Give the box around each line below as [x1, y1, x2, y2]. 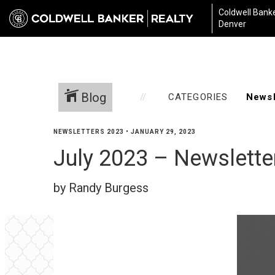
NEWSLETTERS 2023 [53, 128, 124, 135]
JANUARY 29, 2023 [131, 128, 196, 135]
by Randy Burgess [53, 180, 149, 195]
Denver [219, 19, 246, 29]
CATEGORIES [168, 91, 228, 103]
